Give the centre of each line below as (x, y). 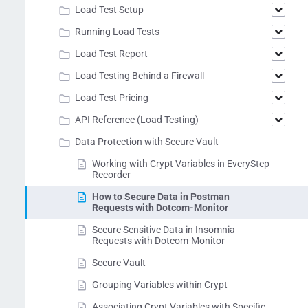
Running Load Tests (117, 32)
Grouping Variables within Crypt (160, 285)
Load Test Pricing (112, 98)
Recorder (112, 175)
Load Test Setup (109, 10)
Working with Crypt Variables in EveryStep (181, 164)
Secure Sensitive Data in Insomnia (164, 230)
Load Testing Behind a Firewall (140, 76)
